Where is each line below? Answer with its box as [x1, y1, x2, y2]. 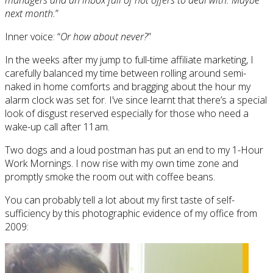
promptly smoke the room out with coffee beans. [5, 169, 215, 183]
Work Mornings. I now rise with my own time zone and [5, 156, 238, 170]
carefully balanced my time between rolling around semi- [5, 66, 246, 80]
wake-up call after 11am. [5, 119, 110, 133]
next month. [5, 6, 55, 20]
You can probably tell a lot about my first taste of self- [5, 193, 235, 207]
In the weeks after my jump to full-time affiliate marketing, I [5, 52, 253, 66]
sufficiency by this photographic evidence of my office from [5, 206, 257, 220]
